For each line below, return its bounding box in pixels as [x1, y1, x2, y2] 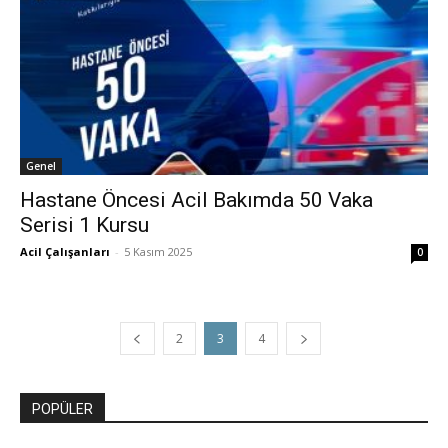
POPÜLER [32, 401, 93, 418]
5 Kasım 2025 [124, 244, 192, 260]
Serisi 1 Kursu [20, 213, 149, 238]
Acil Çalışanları [20, 244, 110, 260]
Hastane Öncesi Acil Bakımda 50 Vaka [20, 188, 373, 213]
